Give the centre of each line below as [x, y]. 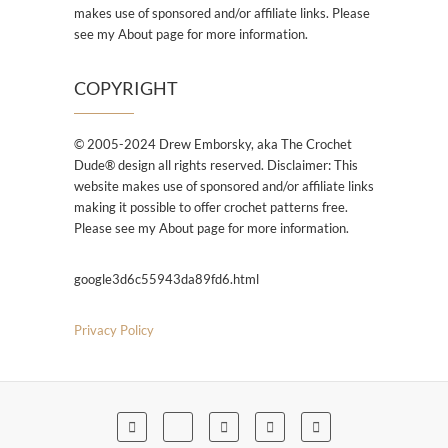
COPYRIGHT [126, 88]
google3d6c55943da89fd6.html [166, 279]
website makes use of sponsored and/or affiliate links [224, 186]
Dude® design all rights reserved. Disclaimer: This [216, 165]
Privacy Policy [114, 330]
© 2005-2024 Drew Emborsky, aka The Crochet [213, 144]
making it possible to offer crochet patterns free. [211, 207]
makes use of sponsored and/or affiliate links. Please [222, 13]
